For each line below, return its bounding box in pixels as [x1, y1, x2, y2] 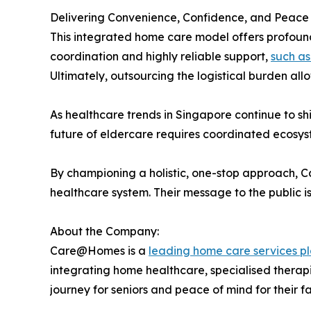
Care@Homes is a [50, 243, 149, 258]
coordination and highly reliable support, [50, 49, 271, 63]
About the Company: [50, 224, 159, 238]
